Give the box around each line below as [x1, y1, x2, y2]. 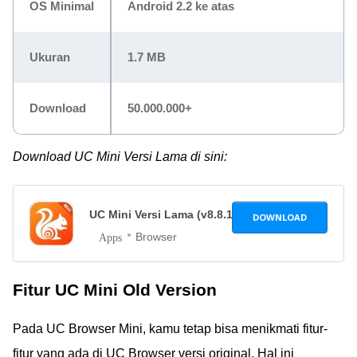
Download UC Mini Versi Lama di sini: [13, 149, 227, 163]
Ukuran [29, 49, 70, 64]
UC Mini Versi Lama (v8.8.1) [89, 207, 240, 221]
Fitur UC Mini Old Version [13, 280, 217, 299]
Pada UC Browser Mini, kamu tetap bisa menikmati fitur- [13, 321, 328, 335]
